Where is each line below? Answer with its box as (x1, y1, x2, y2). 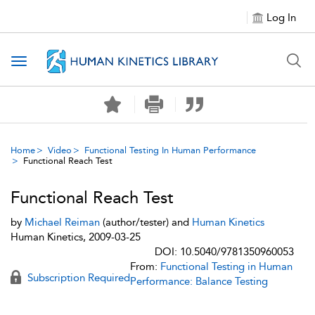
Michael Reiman (25, 216, 100, 229)
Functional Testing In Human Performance (84, 145, 256, 155)
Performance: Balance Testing (130, 275, 268, 288)
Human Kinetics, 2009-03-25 (11, 231, 141, 243)
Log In (266, 11, 296, 24)
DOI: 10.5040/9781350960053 (155, 245, 294, 258)
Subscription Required (25, 271, 130, 284)
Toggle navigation (18, 56, 110, 69)
